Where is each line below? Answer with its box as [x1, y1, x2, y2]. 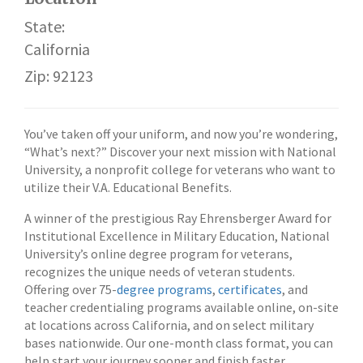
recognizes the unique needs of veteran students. [24, 263, 295, 280]
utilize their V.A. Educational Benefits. [24, 179, 232, 195]
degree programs [117, 281, 212, 297]
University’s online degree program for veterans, [24, 246, 293, 262]
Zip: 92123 [24, 66, 93, 86]
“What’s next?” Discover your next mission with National [24, 143, 336, 160]
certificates [218, 281, 282, 297]
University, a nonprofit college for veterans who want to [24, 161, 335, 177]
